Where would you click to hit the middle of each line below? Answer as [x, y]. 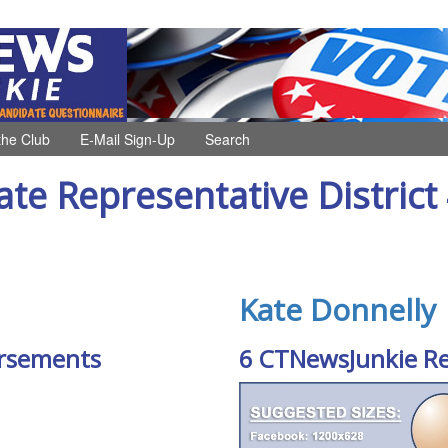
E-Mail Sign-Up [127, 138]
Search [227, 138]
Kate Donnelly [337, 309]
